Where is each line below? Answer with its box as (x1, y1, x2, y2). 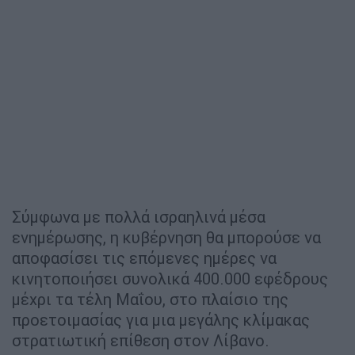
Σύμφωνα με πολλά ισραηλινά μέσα (12, 206, 265, 227)
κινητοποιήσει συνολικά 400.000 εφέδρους (12, 268, 328, 288)
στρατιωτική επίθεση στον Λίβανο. (12, 330, 269, 350)
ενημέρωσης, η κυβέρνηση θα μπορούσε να (12, 227, 321, 247)
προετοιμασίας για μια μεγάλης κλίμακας (12, 309, 310, 330)
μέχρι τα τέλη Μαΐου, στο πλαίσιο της (12, 288, 288, 309)
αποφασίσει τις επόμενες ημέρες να (12, 247, 277, 268)
